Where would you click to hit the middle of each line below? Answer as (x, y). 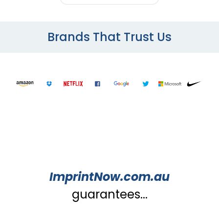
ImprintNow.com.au (109, 177)
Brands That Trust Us (109, 37)
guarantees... (109, 195)
